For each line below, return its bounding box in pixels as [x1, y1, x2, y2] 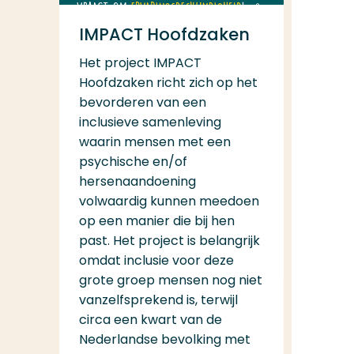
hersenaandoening [78, 171, 196, 190]
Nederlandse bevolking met [78, 329, 250, 348]
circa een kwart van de [78, 309, 222, 329]
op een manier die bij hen [78, 210, 235, 230]
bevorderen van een [79, 92, 207, 111]
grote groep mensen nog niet [78, 269, 262, 289]
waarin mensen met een [78, 131, 232, 151]
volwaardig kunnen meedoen [78, 190, 259, 210]
